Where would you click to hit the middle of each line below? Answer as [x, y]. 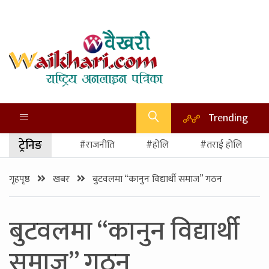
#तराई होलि [221, 145]
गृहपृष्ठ [21, 179]
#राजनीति [97, 145]
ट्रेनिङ [30, 145]
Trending [228, 118]
